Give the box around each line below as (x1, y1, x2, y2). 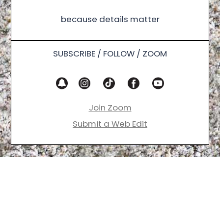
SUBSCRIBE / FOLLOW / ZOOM (53, 48, 167, 60)
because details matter (60, 13, 160, 26)
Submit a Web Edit (73, 118, 147, 130)
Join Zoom (88, 102, 132, 114)
